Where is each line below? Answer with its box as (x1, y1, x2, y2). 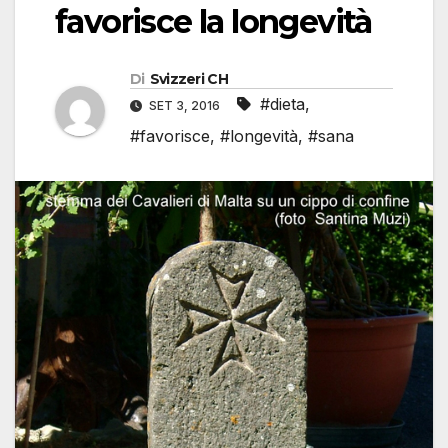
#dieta (260, 94, 305, 115)
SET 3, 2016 (146, 98, 223, 114)
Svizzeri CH (149, 70, 228, 89)
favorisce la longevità (55, 2, 372, 42)
